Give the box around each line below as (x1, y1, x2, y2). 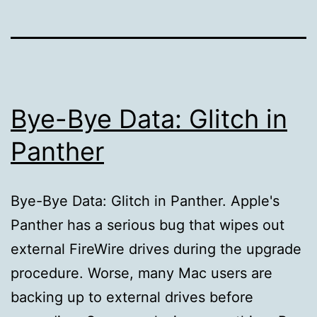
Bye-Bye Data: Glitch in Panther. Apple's (11, 192, 279, 209)
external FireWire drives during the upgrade (11, 240, 301, 258)
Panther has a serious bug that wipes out (11, 216, 284, 234)
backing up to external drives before (11, 288, 253, 306)
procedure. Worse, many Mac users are (11, 264, 272, 282)
